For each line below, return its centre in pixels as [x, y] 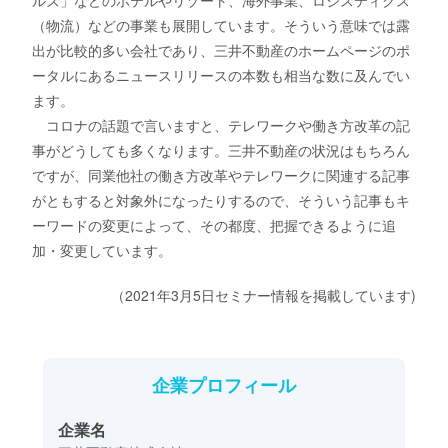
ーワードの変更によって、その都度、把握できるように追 [214, 225]
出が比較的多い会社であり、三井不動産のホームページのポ [221, 50]
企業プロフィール [223, 385]
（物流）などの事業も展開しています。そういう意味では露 [221, 25]
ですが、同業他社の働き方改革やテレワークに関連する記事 [221, 175]
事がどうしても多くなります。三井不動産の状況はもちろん [221, 150]
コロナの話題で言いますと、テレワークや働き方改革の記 [221, 125]
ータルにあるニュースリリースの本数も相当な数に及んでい [221, 75]
